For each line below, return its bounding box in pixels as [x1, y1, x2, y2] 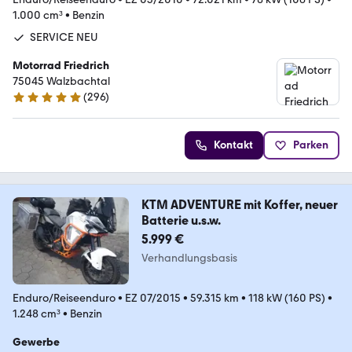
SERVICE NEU [30, 30, 98, 44]
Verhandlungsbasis [141, 251, 237, 265]
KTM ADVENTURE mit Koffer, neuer [141, 196, 338, 212]
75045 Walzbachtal [13, 74, 110, 88]
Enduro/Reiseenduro [13, 291, 115, 305]
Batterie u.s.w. [141, 212, 221, 228]
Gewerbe [13, 335, 60, 349]
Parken [293, 137, 328, 152]
